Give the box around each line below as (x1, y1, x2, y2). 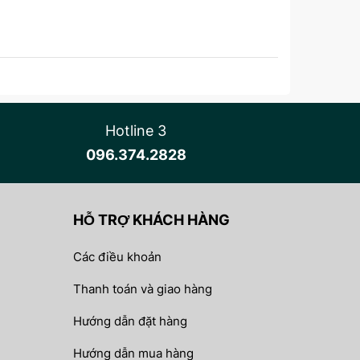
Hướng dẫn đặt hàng (73, 313, 187, 329)
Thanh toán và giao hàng (73, 281, 212, 297)
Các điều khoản (73, 249, 162, 264)
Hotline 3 (105, 122, 167, 139)
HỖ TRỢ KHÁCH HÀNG (73, 211, 230, 228)
